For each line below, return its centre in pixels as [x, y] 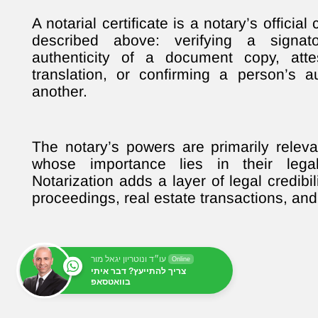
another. [60, 91]
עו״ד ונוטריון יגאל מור [128, 259]
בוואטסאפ [111, 281]
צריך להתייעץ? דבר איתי [138, 271]
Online [181, 259]
